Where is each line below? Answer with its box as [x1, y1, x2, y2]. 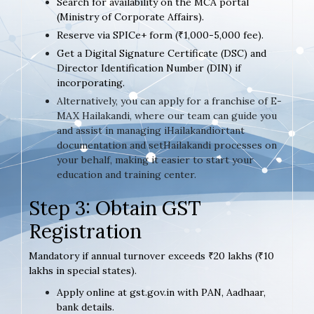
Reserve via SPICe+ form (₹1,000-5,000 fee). [57, 28, 264, 41]
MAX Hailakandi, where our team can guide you [57, 109, 277, 122]
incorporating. [57, 76, 125, 89]
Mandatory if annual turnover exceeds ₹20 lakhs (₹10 [29, 249, 274, 262]
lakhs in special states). [29, 264, 137, 277]
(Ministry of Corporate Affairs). [57, 10, 204, 23]
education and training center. [57, 168, 196, 181]
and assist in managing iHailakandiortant [57, 123, 245, 137]
